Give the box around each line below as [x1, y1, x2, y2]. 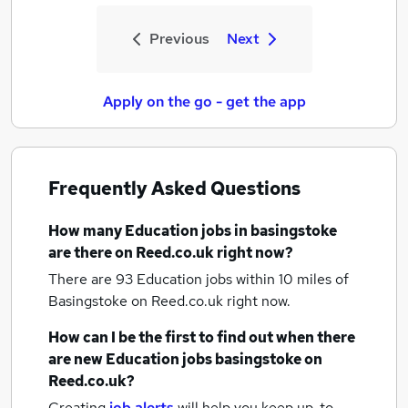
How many [48, 221, 125, 240]
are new [48, 350, 106, 369]
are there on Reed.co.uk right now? [48, 243, 293, 262]
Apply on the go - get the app [102, 92, 306, 111]
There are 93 [48, 270, 137, 289]
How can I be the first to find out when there [48, 328, 355, 347]
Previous [148, 29, 209, 48]
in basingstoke [234, 221, 337, 240]
